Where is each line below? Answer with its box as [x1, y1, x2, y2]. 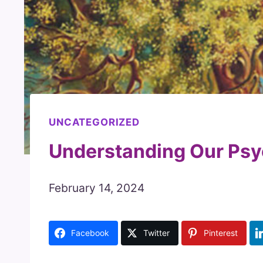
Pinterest [204, 227, 238, 238]
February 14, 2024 [49, 180, 144, 195]
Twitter [143, 227, 170, 238]
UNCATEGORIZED [49, 116, 140, 129]
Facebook [71, 227, 109, 238]
